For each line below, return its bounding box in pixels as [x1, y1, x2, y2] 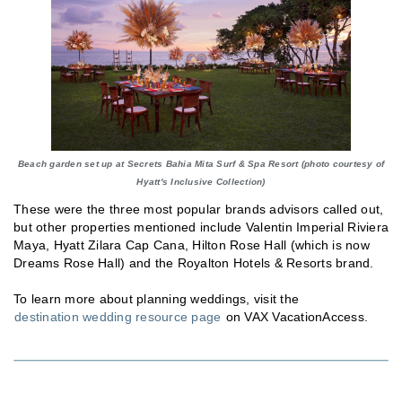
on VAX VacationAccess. [222, 309, 372, 324]
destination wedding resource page [14, 309, 222, 324]
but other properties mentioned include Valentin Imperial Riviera [13, 219, 389, 234]
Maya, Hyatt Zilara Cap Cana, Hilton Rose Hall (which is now [13, 237, 370, 252]
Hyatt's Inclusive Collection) [136, 176, 266, 187]
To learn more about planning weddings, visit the [13, 291, 299, 306]
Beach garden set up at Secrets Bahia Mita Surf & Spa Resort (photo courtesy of [17, 158, 385, 169]
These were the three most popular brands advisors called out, [13, 201, 384, 216]
